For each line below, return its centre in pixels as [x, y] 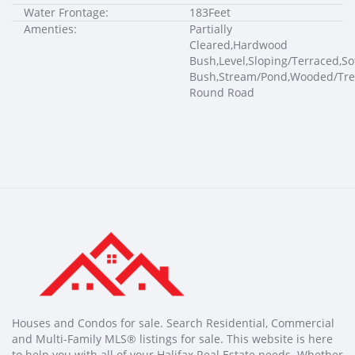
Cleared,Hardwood [239, 44]
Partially [211, 29]
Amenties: [50, 29]
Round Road [222, 92]
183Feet [210, 12]
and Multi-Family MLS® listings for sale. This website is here [172, 338]
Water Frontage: [66, 12]
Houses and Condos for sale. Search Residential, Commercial [173, 323]
